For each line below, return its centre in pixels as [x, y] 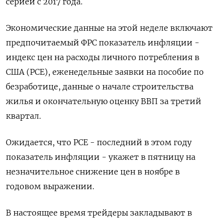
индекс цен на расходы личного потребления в [103, 57]
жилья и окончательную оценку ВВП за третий [104, 101]
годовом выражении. [50, 186]
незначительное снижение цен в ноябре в [93, 172]
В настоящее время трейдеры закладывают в [99, 213]
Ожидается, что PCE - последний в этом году [99, 142]
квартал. [23, 116]
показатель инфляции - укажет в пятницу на [101, 157]
